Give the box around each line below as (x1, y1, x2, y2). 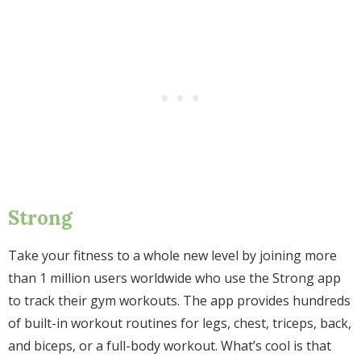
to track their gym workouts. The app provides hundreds (8, 292, 351, 309)
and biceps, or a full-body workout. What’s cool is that (8, 337, 331, 355)
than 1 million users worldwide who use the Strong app (8, 269, 341, 287)
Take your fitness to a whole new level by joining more (8, 247, 337, 264)
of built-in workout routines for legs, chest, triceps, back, (8, 314, 351, 332)
